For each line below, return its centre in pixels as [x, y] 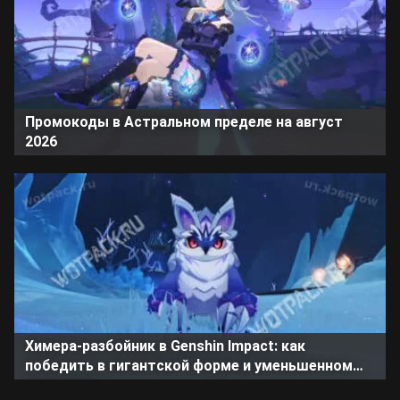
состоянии [62, 385]
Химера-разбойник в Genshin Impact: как [165, 346]
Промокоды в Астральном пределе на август [184, 121]
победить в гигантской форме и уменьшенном [189, 365]
